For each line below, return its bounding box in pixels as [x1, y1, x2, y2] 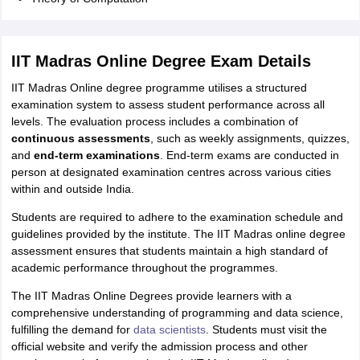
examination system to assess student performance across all [10, 98, 325, 112]
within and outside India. [10, 182, 134, 196]
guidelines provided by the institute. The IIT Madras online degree [10, 227, 346, 241]
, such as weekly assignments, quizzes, [149, 132, 350, 145]
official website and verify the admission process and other [10, 340, 308, 354]
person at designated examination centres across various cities [10, 166, 331, 179]
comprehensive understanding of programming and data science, [10, 306, 343, 320]
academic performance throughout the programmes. [10, 261, 278, 275]
